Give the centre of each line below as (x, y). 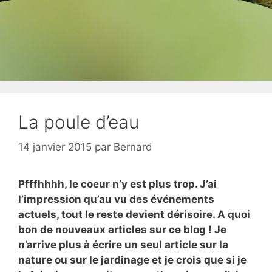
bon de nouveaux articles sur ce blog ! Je (122, 229)
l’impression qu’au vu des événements (116, 199)
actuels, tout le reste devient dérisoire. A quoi (134, 214)
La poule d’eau (79, 122)
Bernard (133, 147)
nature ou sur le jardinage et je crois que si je (132, 260)
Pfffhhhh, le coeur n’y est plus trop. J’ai (117, 184)
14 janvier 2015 (55, 147)
